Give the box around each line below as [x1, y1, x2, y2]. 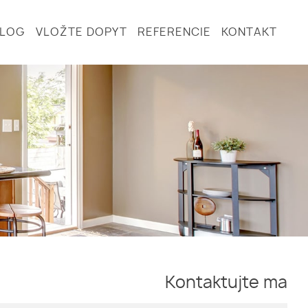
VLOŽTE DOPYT [36, 27, 127, 38]
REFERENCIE [137, 27, 211, 38]
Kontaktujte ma [165, 275, 287, 291]
